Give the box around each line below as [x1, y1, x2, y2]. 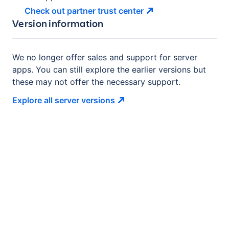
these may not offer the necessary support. [12, 77, 180, 87]
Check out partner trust [25, 6, 117, 16]
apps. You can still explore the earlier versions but [12, 64, 206, 75]
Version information [12, 16, 104, 31]
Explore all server [12, 95, 79, 106]
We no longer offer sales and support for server [12, 52, 197, 63]
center [119, 6, 144, 16]
